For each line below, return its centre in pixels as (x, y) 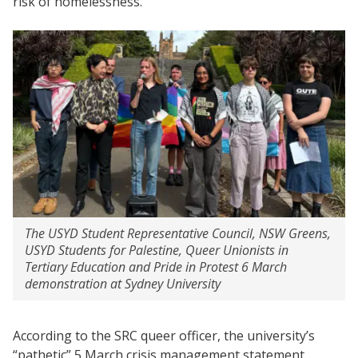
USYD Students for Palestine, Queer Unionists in (157, 250)
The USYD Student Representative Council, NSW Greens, (178, 233)
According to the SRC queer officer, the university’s (164, 335)
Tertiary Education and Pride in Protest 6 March (156, 267)
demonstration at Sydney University (123, 283)
